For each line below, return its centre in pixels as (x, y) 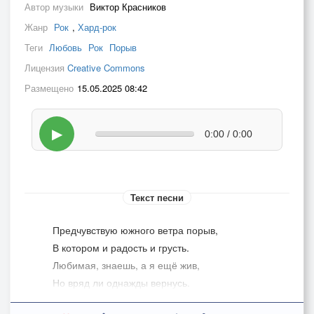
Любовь (66, 47)
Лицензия (46, 68)
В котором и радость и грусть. (121, 247)
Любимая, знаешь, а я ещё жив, (126, 265)
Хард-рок (97, 27)
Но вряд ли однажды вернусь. (121, 282)
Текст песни (157, 197)
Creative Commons (106, 68)
